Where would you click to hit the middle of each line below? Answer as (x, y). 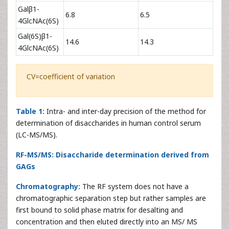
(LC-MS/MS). (37, 135)
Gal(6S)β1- (35, 36)
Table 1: (31, 111)
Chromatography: (49, 187)
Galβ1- (29, 9)
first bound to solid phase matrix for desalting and (99, 210)
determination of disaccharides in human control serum (108, 123)
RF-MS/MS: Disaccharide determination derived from (112, 155)
